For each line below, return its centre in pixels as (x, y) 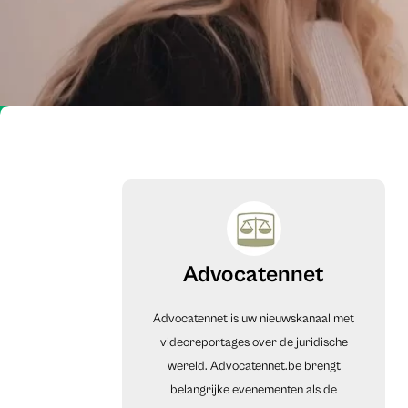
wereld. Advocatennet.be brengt (254, 366)
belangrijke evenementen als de (254, 389)
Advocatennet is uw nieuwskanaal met (254, 318)
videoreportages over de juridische (254, 342)
